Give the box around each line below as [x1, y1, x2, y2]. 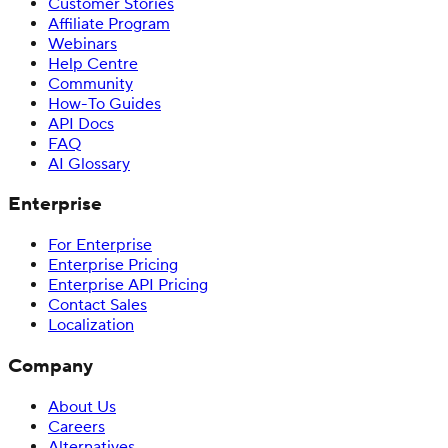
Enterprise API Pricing [48, 275, 208, 296]
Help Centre [48, 53, 138, 74]
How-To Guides [48, 93, 161, 114]
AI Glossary [48, 153, 130, 174]
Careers [48, 416, 105, 437]
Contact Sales [48, 295, 147, 316]
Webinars [48, 33, 117, 54]
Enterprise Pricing [48, 255, 178, 276]
